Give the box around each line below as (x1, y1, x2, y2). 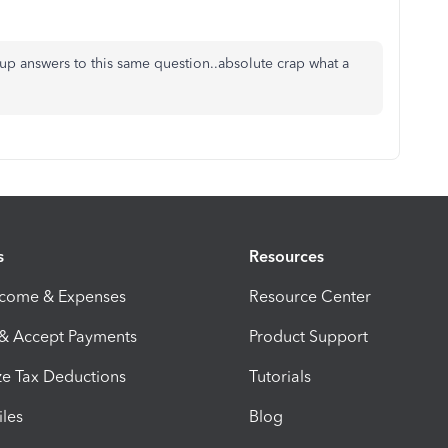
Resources (249, 246, 324, 266)
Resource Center (249, 286, 371, 306)
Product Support (249, 326, 368, 346)
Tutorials (249, 366, 311, 386)
